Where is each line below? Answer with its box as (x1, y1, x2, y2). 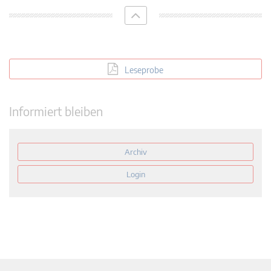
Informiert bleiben (9, 103, 103, 119)
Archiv (124, 147, 147, 157)
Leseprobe (125, 65, 163, 76)
